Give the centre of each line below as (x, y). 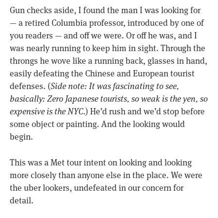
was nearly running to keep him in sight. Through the (108, 48)
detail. (22, 200)
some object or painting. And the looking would (97, 124)
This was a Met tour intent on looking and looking (101, 162)
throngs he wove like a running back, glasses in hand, (109, 61)
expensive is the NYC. (47, 112)
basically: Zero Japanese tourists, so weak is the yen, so (109, 99)
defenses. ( (30, 86)
